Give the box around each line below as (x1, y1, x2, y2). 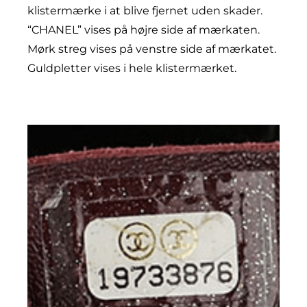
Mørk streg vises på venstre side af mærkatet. (27, 42, 276, 56)
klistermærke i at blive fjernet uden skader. (27, 3, 262, 17)
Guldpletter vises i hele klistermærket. (27, 61, 236, 75)
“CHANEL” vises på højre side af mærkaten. (27, 23, 260, 36)
